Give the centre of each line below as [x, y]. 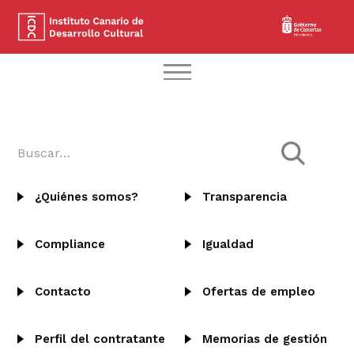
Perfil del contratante [100, 339]
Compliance [70, 244]
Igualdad [228, 244]
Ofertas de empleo [259, 292]
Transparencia [245, 197]
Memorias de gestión [265, 339]
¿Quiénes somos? [87, 197]
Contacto [63, 292]
